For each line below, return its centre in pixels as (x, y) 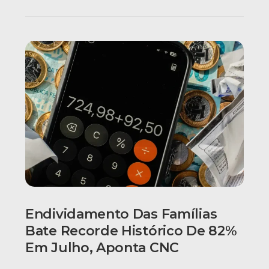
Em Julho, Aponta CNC (102, 247)
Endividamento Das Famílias (121, 214)
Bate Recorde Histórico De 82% (131, 231)
